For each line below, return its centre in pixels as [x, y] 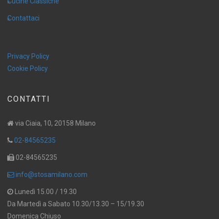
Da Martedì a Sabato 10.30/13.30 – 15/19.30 [76, 204]
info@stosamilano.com [51, 174]
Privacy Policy [28, 56]
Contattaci [23, 18]
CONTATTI [29, 99]
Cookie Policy [28, 68]
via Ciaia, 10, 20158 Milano [55, 123]
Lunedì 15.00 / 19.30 [45, 191]
